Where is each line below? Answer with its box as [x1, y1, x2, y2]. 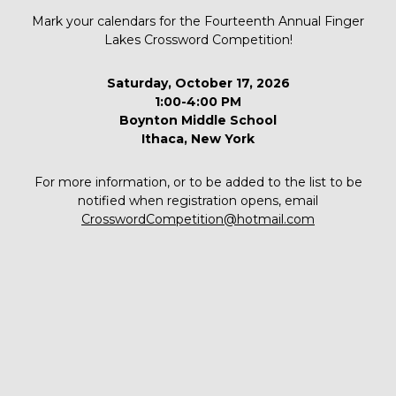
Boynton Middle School [119, 111, 277, 128]
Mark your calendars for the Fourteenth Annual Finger [32, 12, 364, 29]
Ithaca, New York [141, 130, 255, 147]
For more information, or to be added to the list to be [34, 173, 362, 190]
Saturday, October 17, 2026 [106, 74, 290, 91]
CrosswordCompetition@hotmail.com [81, 210, 315, 227]
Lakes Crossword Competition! [103, 31, 293, 48]
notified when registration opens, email [78, 192, 318, 209]
